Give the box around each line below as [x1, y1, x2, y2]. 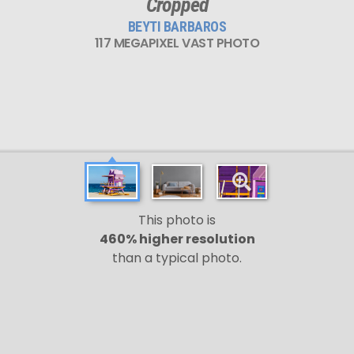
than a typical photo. [112, 249, 242, 267]
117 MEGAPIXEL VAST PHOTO [94, 33, 260, 52]
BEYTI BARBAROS [127, 17, 227, 35]
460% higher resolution [99, 230, 255, 248]
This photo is [138, 211, 216, 229]
